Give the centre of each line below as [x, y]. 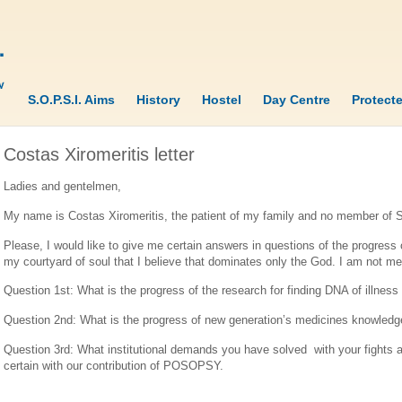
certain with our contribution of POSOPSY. [114, 366]
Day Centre [297, 100]
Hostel [222, 100]
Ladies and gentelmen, [62, 186]
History [158, 100]
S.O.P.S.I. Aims [71, 100]
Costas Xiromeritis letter [99, 154]
